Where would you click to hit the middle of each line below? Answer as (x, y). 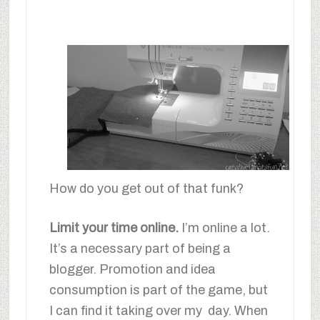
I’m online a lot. (225, 227)
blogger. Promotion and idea (132, 269)
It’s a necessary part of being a (140, 248)
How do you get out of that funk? (146, 188)
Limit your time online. (115, 227)
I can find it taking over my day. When (158, 310)
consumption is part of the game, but (158, 290)
